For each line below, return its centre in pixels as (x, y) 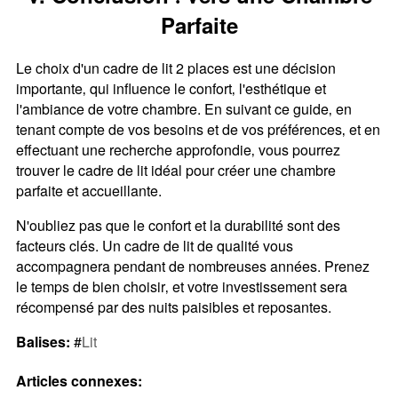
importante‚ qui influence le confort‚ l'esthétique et (171, 89)
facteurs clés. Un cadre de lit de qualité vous (154, 246)
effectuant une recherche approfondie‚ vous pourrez (178, 150)
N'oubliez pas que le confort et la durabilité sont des (178, 226)
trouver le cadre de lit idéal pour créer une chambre (175, 171)
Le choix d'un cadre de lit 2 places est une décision (175, 68)
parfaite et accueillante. (88, 191)
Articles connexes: (79, 381)
